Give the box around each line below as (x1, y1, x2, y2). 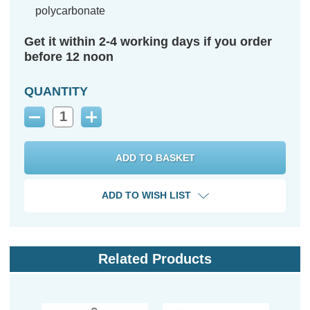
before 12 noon (24, 49, 113, 64)
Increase (91, 116, 129, 127)
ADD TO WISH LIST (101, 190, 191, 201)
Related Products (98, 251, 212, 267)
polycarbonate (35, 4, 106, 17)
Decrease (35, 116, 77, 127)
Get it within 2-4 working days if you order (24, 34, 272, 48)
